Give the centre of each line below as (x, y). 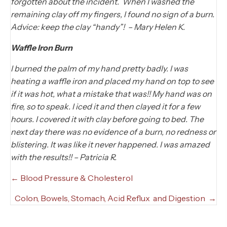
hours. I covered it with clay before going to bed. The (107, 119)
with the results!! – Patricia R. (64, 157)
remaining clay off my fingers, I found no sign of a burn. (112, 14)
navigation (46, 196)
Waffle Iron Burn (42, 48)
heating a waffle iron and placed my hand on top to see (112, 81)
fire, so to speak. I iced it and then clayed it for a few (105, 107)
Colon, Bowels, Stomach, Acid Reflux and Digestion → (116, 198)
